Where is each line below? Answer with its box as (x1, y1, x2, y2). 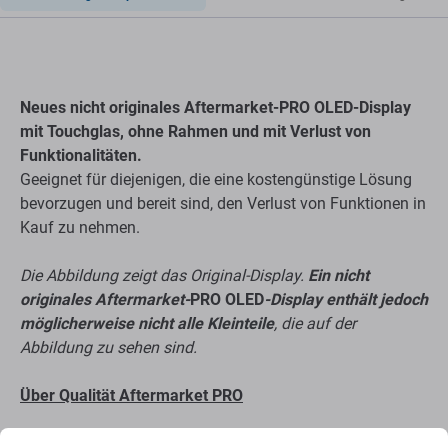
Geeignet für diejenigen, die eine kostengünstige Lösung (20, 170, 412, 190)
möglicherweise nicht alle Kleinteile (20, 314, 274, 334)
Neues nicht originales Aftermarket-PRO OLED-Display (20, 98, 411, 118)
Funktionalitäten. (20, 146, 142, 166)
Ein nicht (308, 266, 369, 286)
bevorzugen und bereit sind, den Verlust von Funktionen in (20, 194, 426, 214)
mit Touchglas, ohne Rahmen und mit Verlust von (20, 122, 371, 142)
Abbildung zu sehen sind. (20, 338, 197, 358)
